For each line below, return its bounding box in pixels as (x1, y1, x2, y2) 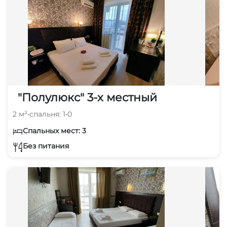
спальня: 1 (29, 109, 65, 119)
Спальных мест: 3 (23, 126, 86, 135)
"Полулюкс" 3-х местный (18, 90, 157, 104)
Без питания (23, 141, 69, 151)
